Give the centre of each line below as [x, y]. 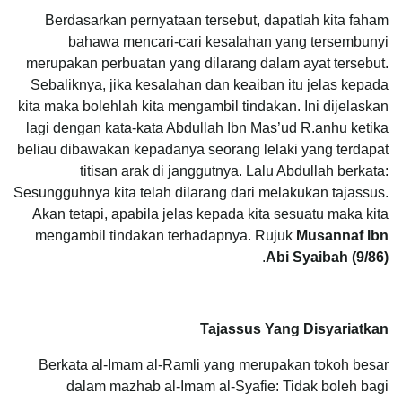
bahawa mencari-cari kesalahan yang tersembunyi [228, 41]
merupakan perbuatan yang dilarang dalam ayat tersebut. [207, 63]
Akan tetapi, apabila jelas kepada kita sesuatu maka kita [210, 214]
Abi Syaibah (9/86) [327, 257]
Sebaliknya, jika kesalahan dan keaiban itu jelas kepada [210, 84]
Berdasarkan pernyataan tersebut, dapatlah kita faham [217, 20]
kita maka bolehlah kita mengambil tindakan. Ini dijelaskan [203, 106]
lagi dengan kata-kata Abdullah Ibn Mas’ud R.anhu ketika [207, 127]
